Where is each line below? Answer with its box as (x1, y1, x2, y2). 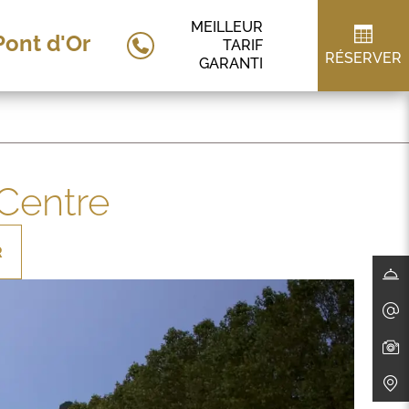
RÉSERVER (325, 49, 402, 67)
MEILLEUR (191, 18, 263, 36)
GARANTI (199, 55, 263, 72)
